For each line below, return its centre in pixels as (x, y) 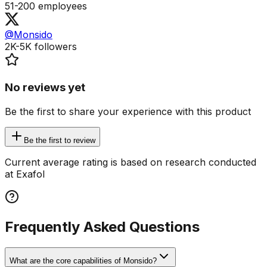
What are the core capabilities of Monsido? (83, 260)
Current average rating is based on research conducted (131, 162)
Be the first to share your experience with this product (128, 111)
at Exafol (25, 174)
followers (54, 47)
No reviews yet (45, 88)
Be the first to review (60, 140)
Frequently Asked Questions (102, 226)
